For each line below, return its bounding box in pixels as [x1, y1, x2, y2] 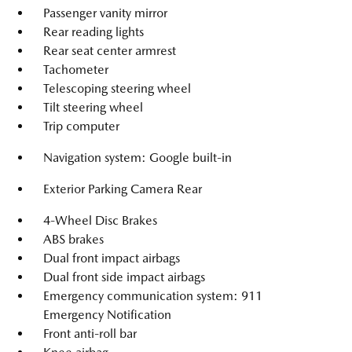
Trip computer [43, 119, 119, 134]
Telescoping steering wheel [43, 81, 191, 96]
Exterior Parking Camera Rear [43, 181, 202, 196]
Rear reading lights [43, 24, 144, 39]
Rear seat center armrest [43, 43, 176, 58]
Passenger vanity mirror [43, 5, 167, 20]
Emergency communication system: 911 [43, 288, 262, 303]
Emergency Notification [43, 307, 171, 322]
